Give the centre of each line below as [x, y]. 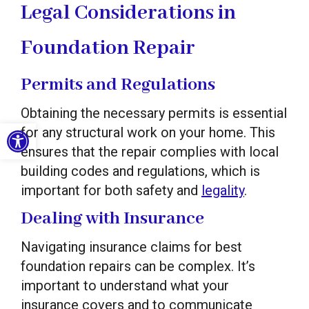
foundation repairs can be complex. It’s [138, 266]
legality [223, 190]
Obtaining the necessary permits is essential [154, 113]
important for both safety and [111, 190]
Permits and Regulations [118, 84]
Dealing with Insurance [112, 218]
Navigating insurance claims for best [131, 247]
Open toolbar [67, 130]
